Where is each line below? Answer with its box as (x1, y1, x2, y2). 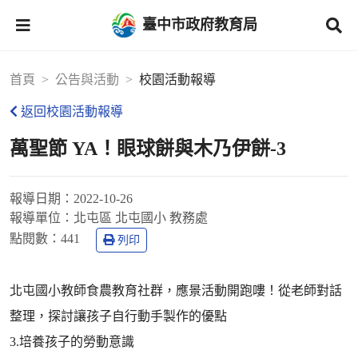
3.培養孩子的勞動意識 (10, 335, 134, 348)
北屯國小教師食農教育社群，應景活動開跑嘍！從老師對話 (10, 284, 342, 297)
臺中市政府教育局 (142, 16, 257, 33)
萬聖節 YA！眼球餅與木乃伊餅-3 (10, 138, 286, 159)
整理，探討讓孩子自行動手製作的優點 (10, 309, 227, 323)
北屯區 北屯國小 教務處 (74, 211, 208, 225)
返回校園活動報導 (21, 105, 123, 118)
